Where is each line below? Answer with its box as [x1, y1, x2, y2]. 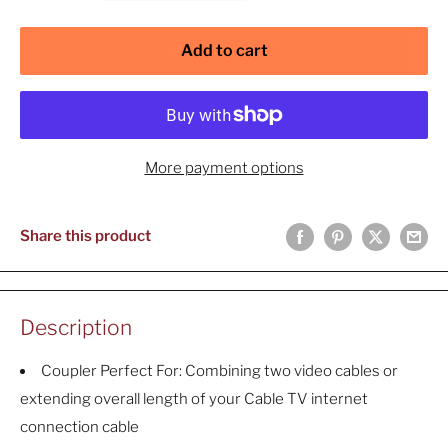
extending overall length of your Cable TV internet [20, 390, 368, 409]
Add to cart [180, 40, 268, 60]
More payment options [144, 158, 304, 177]
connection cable [20, 418, 139, 437]
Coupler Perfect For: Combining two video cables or [41, 362, 398, 381]
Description [20, 314, 132, 340]
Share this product [20, 227, 151, 246]
